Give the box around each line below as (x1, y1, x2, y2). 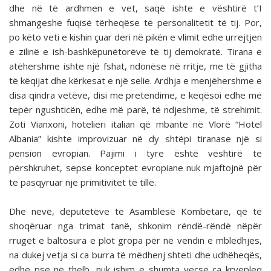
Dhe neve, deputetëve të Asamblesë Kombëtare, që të (9, 205, 262, 218)
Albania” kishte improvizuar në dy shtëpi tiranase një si (9, 132, 262, 145)
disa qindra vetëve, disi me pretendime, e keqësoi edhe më (9, 89, 262, 102)
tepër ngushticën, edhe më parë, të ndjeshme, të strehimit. (9, 103, 262, 116)
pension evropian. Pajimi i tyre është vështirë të (9, 147, 262, 160)
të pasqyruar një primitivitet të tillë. (9, 176, 156, 189)
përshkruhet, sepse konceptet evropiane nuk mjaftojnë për (9, 162, 262, 174)
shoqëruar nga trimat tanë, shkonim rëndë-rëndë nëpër (9, 220, 262, 232)
